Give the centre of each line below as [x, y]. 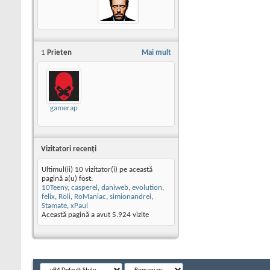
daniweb [115, 188]
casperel [84, 188]
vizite [140, 215]
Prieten [58, 53]
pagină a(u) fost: [67, 179]
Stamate [54, 206]
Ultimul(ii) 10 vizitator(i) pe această [97, 170]
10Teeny [55, 188]
